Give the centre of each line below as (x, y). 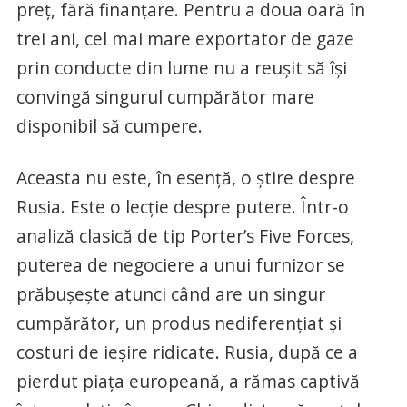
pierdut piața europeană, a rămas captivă (188, 381)
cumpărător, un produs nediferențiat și (179, 323)
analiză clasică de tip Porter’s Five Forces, (185, 236)
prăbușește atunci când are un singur (170, 294)
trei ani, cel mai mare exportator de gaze (185, 39)
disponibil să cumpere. (109, 126)
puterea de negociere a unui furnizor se (180, 265)
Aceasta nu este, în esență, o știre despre (185, 178)
